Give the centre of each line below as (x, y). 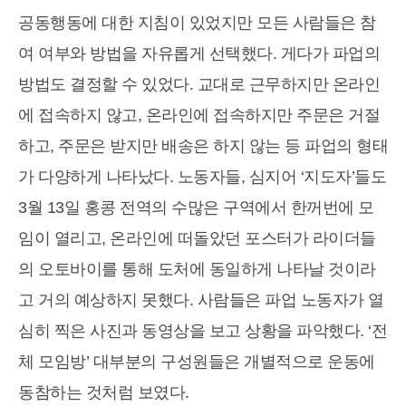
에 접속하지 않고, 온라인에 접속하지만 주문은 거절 (199, 116)
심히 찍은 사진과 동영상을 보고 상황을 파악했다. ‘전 (203, 331)
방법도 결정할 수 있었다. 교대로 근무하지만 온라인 (199, 85)
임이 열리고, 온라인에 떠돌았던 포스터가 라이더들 (197, 239)
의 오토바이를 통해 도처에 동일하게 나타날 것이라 (197, 270)
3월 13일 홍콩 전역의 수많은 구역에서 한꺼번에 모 (196, 208)
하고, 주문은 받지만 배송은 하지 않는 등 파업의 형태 (203, 146)
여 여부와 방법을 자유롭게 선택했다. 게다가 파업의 (199, 54)
